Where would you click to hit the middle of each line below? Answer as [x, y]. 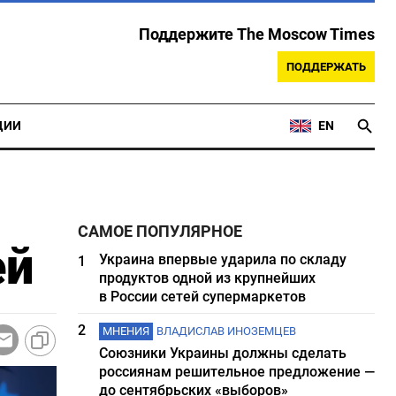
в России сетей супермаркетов [203, 297]
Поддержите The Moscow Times [257, 34]
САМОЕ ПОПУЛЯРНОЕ [160, 232]
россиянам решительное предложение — [237, 372]
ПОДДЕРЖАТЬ [326, 67]
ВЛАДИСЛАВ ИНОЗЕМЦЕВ [227, 331]
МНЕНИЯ [126, 331]
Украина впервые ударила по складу [223, 259]
